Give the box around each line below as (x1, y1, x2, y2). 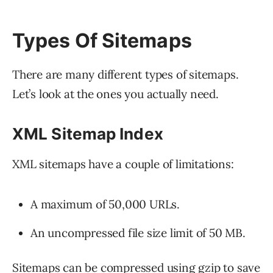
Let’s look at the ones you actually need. (12, 87, 219, 102)
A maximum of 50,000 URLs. (30, 197, 180, 212)
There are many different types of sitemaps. (12, 67, 239, 82)
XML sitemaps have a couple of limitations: (12, 157, 234, 172)
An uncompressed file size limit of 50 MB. (30, 225, 246, 241)
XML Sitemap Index (12, 124, 163, 144)
